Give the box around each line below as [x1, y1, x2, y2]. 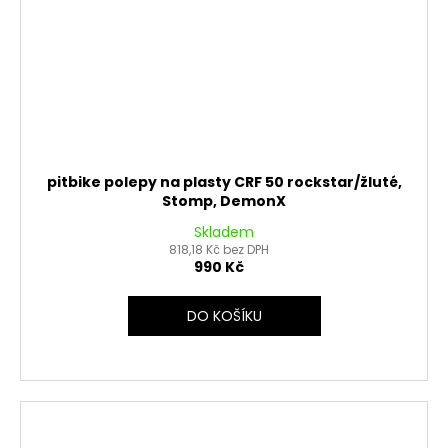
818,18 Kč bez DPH [169, 240, 269, 258]
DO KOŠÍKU [186, 305, 262, 326]
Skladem [194, 221, 254, 242]
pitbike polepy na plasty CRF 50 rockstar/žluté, [46, 171, 402, 192]
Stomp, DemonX [162, 190, 286, 211]
